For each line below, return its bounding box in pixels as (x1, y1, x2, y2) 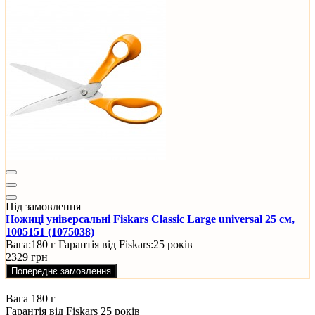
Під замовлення (6, 200, 81, 213)
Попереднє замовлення (11, 266, 111, 277)
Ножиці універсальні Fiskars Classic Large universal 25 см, (6, 213, 295, 226)
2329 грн (6, 251, 48, 264)
